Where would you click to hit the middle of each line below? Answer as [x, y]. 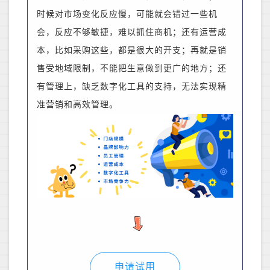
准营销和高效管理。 [77, 105]
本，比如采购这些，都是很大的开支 [109, 51]
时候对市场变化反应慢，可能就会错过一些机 [127, 14]
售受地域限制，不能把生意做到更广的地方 [123, 69]
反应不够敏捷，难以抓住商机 [114, 33]
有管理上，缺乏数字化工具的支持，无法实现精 [132, 87]
